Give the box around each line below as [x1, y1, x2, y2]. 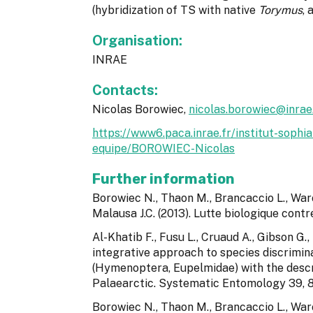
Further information [92, 170, 235, 188]
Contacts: [92, 82, 161, 99]
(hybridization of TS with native [92, 3, 259, 17]
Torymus [259, 3, 303, 17]
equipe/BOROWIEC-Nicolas [92, 142, 235, 156]
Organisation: [92, 32, 186, 50]
